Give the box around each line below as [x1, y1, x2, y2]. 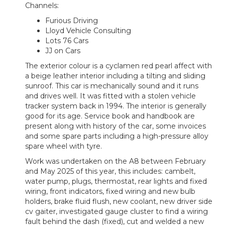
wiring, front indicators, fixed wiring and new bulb [25, 186, 195, 196]
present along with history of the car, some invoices [25, 121, 206, 131]
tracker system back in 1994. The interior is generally [25, 101, 206, 110]
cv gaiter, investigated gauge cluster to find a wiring [25, 206, 208, 216]
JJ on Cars [45, 46, 80, 55]
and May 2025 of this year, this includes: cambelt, [25, 166, 195, 176]
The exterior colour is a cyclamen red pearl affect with [25, 61, 212, 70]
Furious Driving [45, 16, 98, 25]
